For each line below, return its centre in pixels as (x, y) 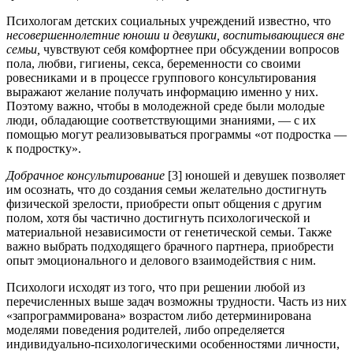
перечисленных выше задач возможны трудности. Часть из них (176, 301)
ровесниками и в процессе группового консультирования (161, 77)
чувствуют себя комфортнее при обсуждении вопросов (190, 49)
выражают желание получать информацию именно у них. (162, 91)
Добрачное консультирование (85, 175)
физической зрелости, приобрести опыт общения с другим (164, 203)
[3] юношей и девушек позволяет (255, 175)
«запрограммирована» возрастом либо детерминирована (159, 315)
